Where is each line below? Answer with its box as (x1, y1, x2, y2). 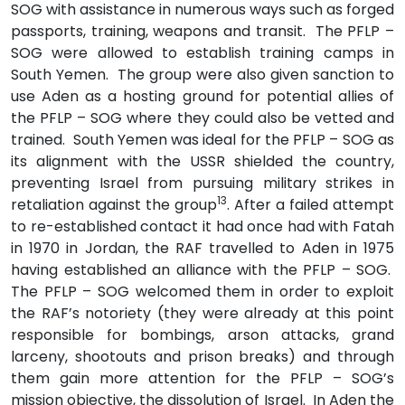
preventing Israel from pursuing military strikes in (11, 172, 394, 193)
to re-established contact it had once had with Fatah (11, 215, 394, 237)
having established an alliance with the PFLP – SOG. (11, 259, 394, 280)
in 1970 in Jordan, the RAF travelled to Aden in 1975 (11, 237, 394, 259)
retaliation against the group (11, 193, 217, 215)
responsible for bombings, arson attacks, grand (11, 324, 394, 345)
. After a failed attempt (227, 193, 394, 215)
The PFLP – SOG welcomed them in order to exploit (11, 280, 394, 302)
